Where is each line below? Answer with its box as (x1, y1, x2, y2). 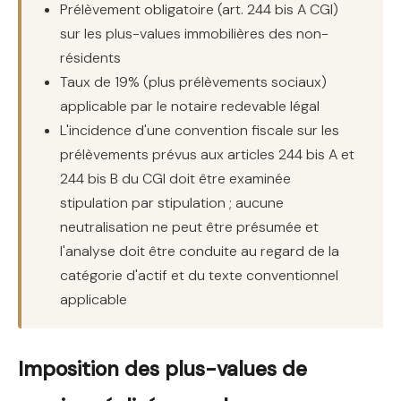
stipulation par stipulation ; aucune (60, 193, 285, 213)
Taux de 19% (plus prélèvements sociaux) (60, 73, 328, 92)
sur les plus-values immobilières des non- (60, 24, 329, 44)
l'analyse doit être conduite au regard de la (60, 242, 340, 261)
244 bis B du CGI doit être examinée (60, 169, 292, 189)
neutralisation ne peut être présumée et (60, 218, 320, 237)
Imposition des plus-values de (18, 355, 307, 383)
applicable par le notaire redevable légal (60, 97, 320, 116)
